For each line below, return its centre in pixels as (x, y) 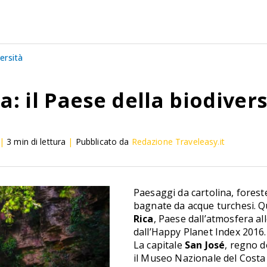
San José (205, 245)
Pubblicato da (102, 142)
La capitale (159, 245)
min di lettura (39, 142)
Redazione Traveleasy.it (178, 142)
